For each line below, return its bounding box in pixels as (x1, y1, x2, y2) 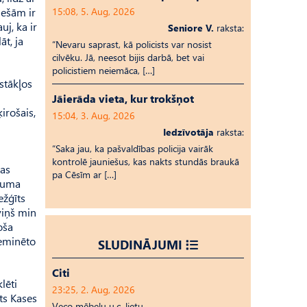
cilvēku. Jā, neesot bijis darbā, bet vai (52, 51, 204, 64)
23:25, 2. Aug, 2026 (52, 283, 135, 296)
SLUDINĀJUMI (98, 236, 182, 253)
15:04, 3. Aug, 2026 (52, 109, 135, 122)
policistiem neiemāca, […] (52, 64, 155, 77)
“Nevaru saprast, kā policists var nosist (52, 38, 212, 51)
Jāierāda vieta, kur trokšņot (52, 91, 194, 106)
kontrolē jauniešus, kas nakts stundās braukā (52, 155, 239, 168)
